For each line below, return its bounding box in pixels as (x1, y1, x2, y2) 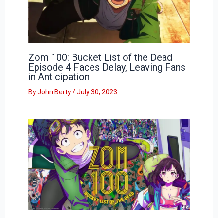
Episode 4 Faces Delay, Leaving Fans (28, 61, 185, 73)
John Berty (37, 88, 73, 96)
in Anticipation (28, 71, 90, 83)
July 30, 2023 (76, 88, 117, 96)
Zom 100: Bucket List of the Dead (28, 51, 172, 63)
